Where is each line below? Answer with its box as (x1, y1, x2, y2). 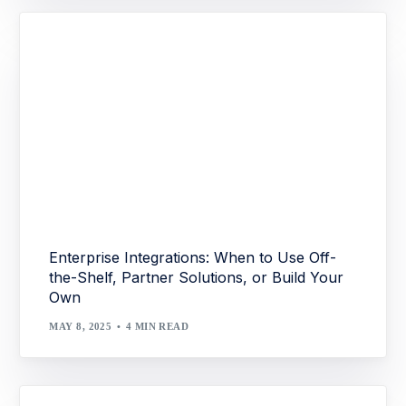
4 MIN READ (125, 321, 189, 333)
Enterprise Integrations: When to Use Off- (49, 247, 337, 266)
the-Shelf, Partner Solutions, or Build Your (49, 267, 344, 286)
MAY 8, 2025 (49, 321, 112, 333)
